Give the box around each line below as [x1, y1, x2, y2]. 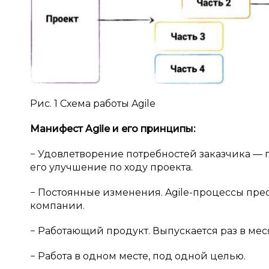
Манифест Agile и [30, 123, 121, 134]
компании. [30, 200, 85, 211]
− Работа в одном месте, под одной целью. [30, 250, 246, 262]
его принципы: [121, 123, 195, 134]
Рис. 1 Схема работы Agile [30, 98, 156, 109]
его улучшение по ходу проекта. [30, 162, 193, 173]
